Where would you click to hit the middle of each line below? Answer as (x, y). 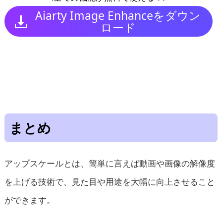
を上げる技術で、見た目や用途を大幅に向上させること (110, 182)
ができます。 (29, 200)
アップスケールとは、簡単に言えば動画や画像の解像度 (110, 164)
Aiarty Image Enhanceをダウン (118, 16)
